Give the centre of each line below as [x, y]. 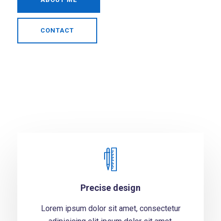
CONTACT [57, 30]
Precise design [110, 188]
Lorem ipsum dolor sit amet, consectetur [110, 208]
